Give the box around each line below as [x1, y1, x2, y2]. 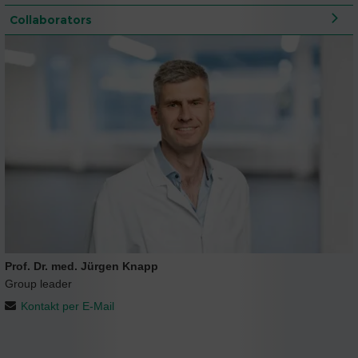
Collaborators [10, 12, 92, 27]
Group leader [5, 277, 72, 291]
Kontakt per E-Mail [21, 300, 114, 313]
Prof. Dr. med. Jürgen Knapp [5, 260, 158, 273]
